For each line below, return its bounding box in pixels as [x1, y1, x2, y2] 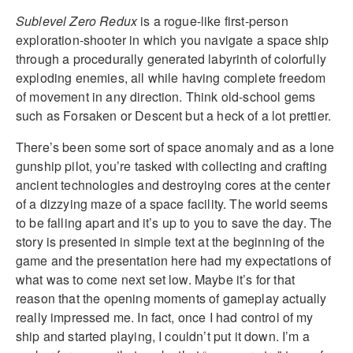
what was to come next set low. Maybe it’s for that [16, 269, 295, 288]
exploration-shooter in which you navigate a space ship [16, 30, 329, 49]
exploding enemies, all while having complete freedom [16, 68, 326, 87]
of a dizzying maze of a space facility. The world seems [16, 194, 328, 213]
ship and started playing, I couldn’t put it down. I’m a [16, 326, 310, 345]
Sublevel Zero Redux [16, 11, 138, 30]
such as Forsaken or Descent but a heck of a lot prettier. [16, 106, 332, 124]
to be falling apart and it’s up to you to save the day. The [16, 213, 333, 232]
